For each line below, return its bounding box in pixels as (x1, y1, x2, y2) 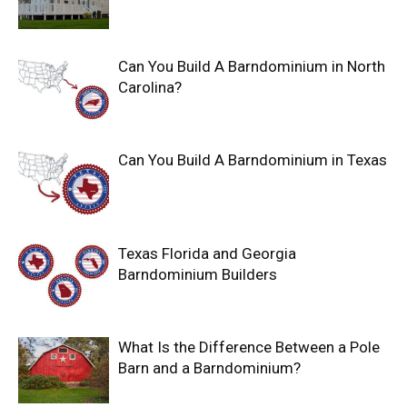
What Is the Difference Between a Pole (118, 338, 380, 356)
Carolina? (118, 78, 182, 96)
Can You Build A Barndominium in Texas (118, 151, 387, 169)
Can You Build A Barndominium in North (118, 57, 385, 75)
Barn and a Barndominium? (118, 359, 301, 377)
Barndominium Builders (118, 265, 277, 283)
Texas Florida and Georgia (118, 244, 296, 263)
